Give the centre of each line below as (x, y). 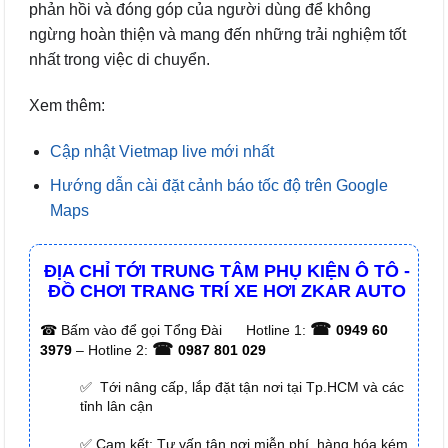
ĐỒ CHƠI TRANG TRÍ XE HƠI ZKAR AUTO (226, 290)
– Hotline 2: (114, 350)
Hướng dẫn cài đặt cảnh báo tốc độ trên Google (218, 186)
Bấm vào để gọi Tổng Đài (141, 330)
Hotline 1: (278, 330)
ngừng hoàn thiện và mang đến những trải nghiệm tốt (217, 34)
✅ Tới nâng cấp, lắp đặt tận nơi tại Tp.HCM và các (242, 387)
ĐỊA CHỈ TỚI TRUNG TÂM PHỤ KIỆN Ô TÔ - (226, 270)
